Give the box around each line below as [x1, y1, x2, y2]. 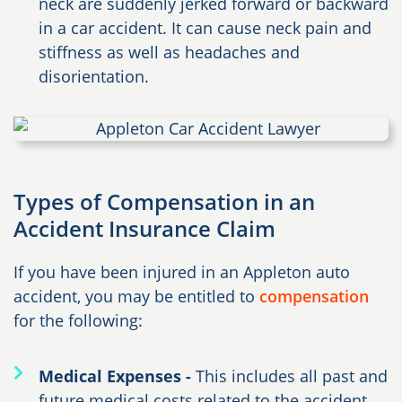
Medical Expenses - [38, 365, 196, 388]
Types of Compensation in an [13, 187, 315, 217]
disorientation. [38, 65, 149, 87]
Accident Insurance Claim [13, 214, 275, 244]
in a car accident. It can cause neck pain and [38, 16, 371, 39]
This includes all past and [195, 365, 388, 388]
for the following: [13, 310, 143, 332]
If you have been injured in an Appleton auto [13, 261, 350, 284]
